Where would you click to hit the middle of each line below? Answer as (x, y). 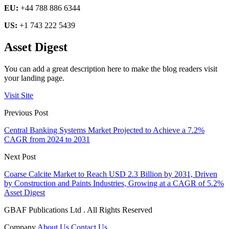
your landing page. (34, 78)
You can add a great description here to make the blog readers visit (111, 69)
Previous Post (26, 113)
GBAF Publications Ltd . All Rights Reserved (78, 210)
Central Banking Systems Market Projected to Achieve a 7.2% (104, 130)
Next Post (20, 157)
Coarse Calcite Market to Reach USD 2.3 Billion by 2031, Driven (111, 174)
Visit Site (19, 96)
